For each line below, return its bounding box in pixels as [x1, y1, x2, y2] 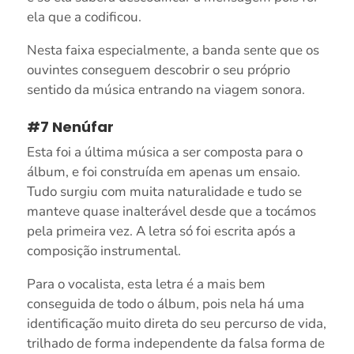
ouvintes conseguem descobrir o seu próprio [26, 60, 290, 79]
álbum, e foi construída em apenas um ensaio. [26, 162, 300, 181]
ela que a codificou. [26, 7, 141, 26]
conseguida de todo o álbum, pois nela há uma [26, 294, 304, 313]
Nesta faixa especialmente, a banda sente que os [26, 40, 319, 59]
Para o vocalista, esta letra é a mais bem [26, 274, 265, 293]
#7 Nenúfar [26, 116, 114, 137]
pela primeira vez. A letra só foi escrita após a [26, 221, 296, 240]
